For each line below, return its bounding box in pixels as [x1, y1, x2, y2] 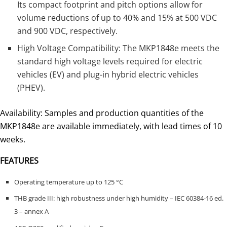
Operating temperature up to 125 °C [14, 177, 123, 186]
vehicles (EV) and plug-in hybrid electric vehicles [17, 68, 199, 80]
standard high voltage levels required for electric [17, 55, 203, 67]
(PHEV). [17, 82, 46, 93]
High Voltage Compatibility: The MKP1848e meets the [17, 42, 220, 54]
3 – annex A [14, 207, 49, 216]
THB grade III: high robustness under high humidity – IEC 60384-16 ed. [14, 194, 223, 203]
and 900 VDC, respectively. [17, 25, 118, 36]
